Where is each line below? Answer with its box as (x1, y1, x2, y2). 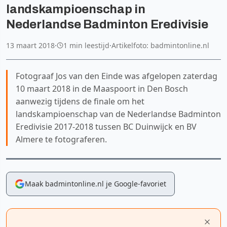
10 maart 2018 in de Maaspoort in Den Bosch (16, 83, 188, 94)
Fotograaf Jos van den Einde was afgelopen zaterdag (16, 70, 217, 82)
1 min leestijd (63, 40, 109, 50)
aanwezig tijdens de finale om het (16, 95, 144, 107)
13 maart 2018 (6, 40, 55, 50)
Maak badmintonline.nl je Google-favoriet (25, 178, 166, 188)
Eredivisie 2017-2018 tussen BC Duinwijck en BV (16, 121, 197, 132)
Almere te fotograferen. (16, 133, 107, 145)
